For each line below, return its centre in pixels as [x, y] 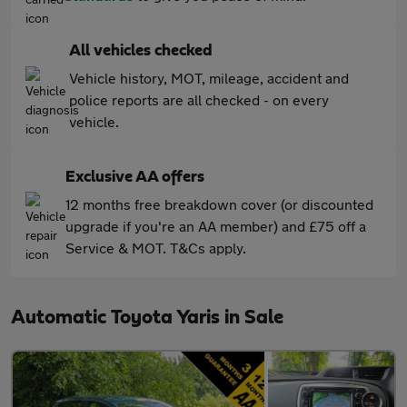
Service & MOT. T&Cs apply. [156, 248]
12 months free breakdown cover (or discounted [219, 204]
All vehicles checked [141, 51]
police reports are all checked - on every [199, 99]
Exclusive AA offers [135, 177]
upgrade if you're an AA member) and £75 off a [216, 226]
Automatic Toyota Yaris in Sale [147, 317]
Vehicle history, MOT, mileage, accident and [209, 78]
